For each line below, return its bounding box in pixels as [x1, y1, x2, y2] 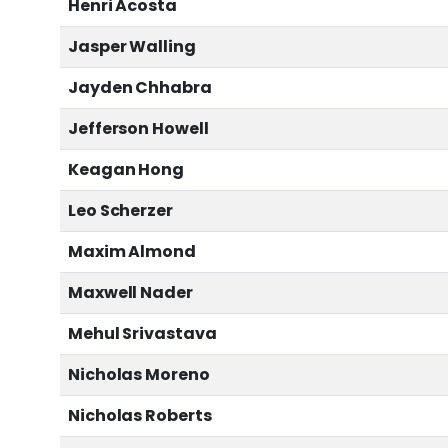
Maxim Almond [68, 240, 196, 264]
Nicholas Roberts [68, 404, 212, 428]
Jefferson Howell [68, 117, 209, 141]
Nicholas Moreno [68, 363, 210, 387]
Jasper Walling [68, 35, 196, 59]
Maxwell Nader [68, 281, 193, 305]
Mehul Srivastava [68, 322, 217, 346]
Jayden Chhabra [68, 76, 212, 100]
